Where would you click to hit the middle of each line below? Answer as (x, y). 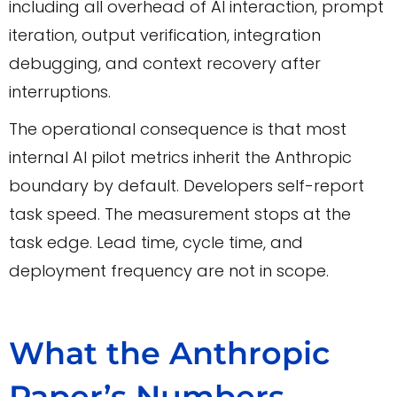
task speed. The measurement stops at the (180, 214)
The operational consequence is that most (178, 129)
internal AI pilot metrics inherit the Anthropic (180, 158)
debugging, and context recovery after (165, 64)
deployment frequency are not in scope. (169, 271)
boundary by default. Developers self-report (187, 186)
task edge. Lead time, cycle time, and (156, 243)
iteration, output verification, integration (165, 35)
